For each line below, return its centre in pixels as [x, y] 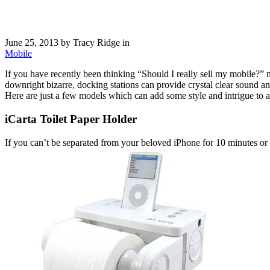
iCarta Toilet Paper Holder [71, 119]
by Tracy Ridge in [94, 43]
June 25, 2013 [32, 43]
